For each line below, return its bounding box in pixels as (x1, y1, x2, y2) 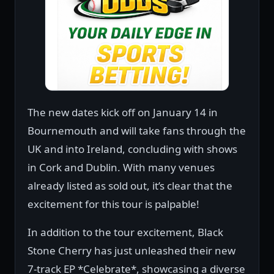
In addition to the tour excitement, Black (28, 225, 223, 240)
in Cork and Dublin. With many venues (28, 160, 215, 175)
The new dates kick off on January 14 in (28, 105, 218, 120)
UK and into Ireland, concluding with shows (28, 142, 237, 157)
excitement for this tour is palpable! (28, 197, 199, 212)
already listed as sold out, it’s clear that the (28, 179, 232, 193)
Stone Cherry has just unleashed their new (28, 243, 235, 258)
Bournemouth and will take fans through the (28, 124, 246, 138)
